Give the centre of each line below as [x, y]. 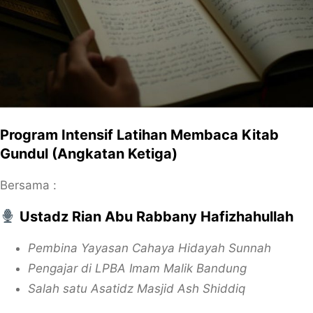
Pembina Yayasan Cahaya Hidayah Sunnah [150, 248]
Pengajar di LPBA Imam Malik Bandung [137, 268]
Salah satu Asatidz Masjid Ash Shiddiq [137, 289]
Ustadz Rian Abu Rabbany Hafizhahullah [154, 217]
